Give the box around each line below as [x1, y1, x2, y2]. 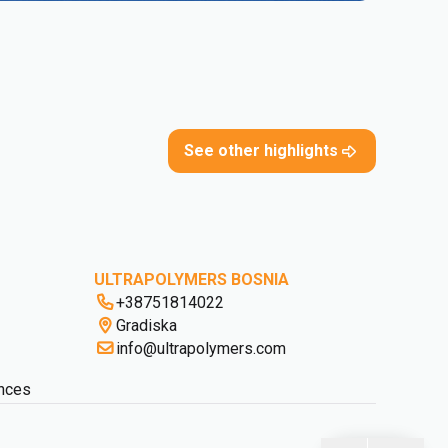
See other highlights [184, 141, 338, 161]
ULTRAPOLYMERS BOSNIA [94, 270, 289, 290]
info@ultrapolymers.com [116, 339, 286, 359]
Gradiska [116, 316, 177, 336]
